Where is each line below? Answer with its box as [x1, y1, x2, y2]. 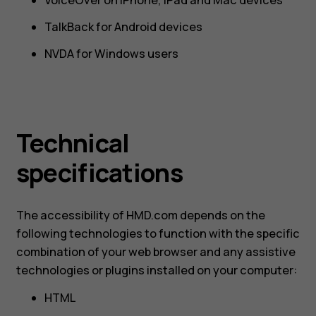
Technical [16, 125, 130, 160]
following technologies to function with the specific [16, 226, 300, 242]
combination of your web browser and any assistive [16, 244, 296, 260]
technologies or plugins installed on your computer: [16, 262, 297, 279]
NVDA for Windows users [44, 46, 178, 62]
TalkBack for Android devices [44, 19, 202, 35]
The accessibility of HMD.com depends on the [16, 207, 265, 224]
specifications [16, 154, 183, 190]
